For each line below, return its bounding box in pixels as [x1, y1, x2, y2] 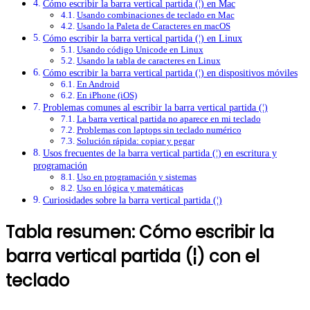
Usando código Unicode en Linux [76, 44, 203, 55]
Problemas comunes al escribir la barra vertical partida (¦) [42, 102, 268, 113]
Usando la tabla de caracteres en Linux [76, 55, 221, 66]
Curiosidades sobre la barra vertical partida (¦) [42, 194, 222, 206]
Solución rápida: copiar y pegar [76, 136, 194, 147]
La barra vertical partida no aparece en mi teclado [76, 113, 261, 125]
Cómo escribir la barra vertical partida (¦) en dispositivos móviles [42, 67, 298, 79]
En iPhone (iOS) [76, 90, 137, 101]
